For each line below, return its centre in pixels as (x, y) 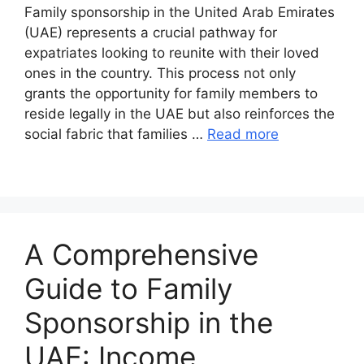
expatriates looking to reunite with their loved (172, 52)
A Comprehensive (141, 254)
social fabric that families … (116, 134)
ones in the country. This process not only (160, 73)
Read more (243, 134)
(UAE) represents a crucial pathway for (151, 32)
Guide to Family (128, 288)
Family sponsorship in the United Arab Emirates (180, 12)
